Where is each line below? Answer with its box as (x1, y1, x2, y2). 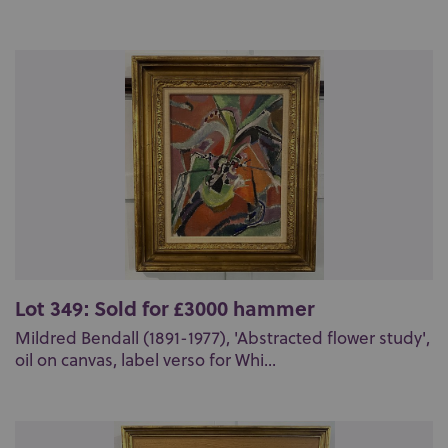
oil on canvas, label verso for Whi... (15, 348, 276, 372)
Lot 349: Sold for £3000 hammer (15, 293, 314, 322)
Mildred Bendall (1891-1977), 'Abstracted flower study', (15, 326, 430, 350)
